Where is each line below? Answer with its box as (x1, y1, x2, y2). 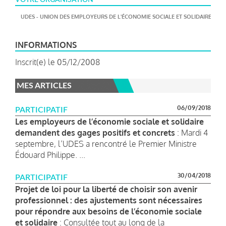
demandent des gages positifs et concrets (15, 127, 175, 138)
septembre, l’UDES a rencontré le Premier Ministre (15, 138, 197, 149)
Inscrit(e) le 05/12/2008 (15, 56, 100, 67)
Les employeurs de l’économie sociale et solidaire (15, 116, 204, 127)
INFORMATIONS (15, 39, 77, 50)
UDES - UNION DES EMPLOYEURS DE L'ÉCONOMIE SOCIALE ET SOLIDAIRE (21, 13, 211, 20)
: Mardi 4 (175, 127, 208, 138)
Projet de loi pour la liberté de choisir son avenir (15, 184, 197, 194)
